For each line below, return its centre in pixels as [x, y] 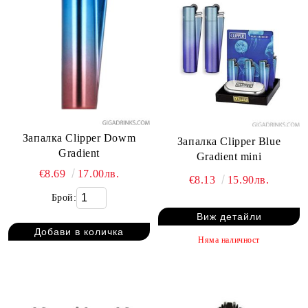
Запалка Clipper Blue [229, 141]
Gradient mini [229, 156]
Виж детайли [229, 217]
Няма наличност [229, 240]
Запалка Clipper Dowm [79, 138]
